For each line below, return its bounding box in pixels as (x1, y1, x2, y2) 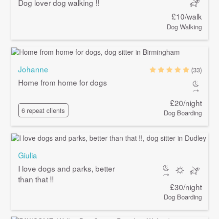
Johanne (18, 63, 48, 74)
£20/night (170, 97, 202, 108)
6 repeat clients (21, 106, 65, 115)
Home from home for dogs (18, 76, 107, 88)
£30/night (170, 181, 202, 192)
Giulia (18, 149, 37, 160)
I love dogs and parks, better (18, 162, 115, 174)
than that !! (18, 173, 54, 184)
